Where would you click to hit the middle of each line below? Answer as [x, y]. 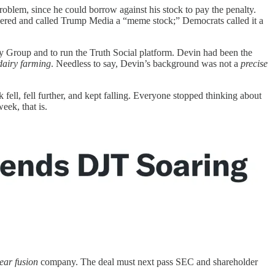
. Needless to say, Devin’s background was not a [146, 64]
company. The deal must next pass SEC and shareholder [148, 262]
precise [254, 64]
